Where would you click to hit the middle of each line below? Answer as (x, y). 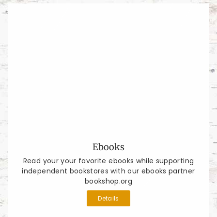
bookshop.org (108, 181)
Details (108, 198)
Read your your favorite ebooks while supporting (108, 161)
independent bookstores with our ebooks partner (108, 171)
